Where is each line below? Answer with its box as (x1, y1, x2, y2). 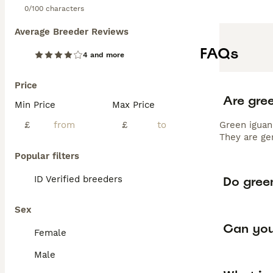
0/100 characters (24, 4, 84, 13)
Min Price (15, 99, 55, 110)
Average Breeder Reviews (15, 26, 129, 37)
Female (34, 227, 66, 238)
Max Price (112, 99, 155, 110)
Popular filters (15, 151, 79, 161)
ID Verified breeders (34, 174, 122, 185)
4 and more (83, 51, 124, 59)
